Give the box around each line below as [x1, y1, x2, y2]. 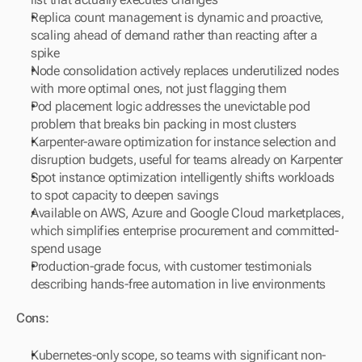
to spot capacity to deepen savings [31, 187, 219, 204]
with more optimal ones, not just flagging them [31, 81, 287, 97]
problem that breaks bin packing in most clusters [31, 116, 297, 133]
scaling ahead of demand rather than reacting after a [31, 27, 318, 44]
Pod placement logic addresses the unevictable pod [31, 99, 310, 115]
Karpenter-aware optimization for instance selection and [31, 134, 336, 150]
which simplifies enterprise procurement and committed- [31, 223, 339, 239]
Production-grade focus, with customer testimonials [31, 259, 313, 275]
